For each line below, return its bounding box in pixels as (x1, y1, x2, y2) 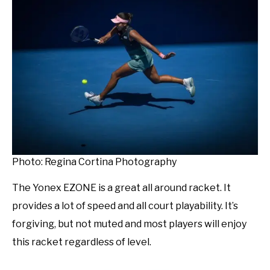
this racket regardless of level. (12, 236, 151, 248)
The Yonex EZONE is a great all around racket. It (12, 182, 231, 194)
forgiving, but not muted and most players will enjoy (12, 218, 246, 230)
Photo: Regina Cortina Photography (12, 156, 177, 168)
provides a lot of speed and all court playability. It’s (12, 200, 238, 212)
